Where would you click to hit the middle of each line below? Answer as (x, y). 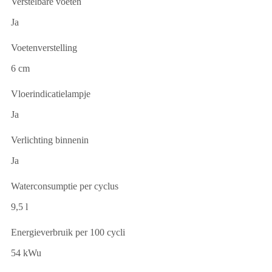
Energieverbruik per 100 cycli (68, 233)
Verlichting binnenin (50, 140)
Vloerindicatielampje (51, 94)
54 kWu (26, 253)
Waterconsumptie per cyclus (65, 186)
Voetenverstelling (44, 48)
